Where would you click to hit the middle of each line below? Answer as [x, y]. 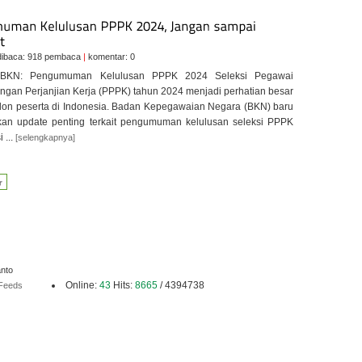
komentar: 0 [110, 57]
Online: [82, 285]
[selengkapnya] [45, 137]
